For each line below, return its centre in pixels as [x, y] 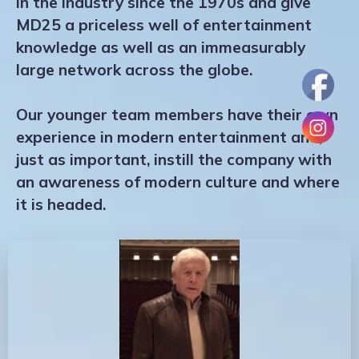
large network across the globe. [134, 69]
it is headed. [61, 204]
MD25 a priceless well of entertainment [164, 24]
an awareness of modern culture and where [178, 182]
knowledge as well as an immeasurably [161, 47]
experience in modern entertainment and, [169, 137]
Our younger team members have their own [177, 114]
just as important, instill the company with [174, 159]
